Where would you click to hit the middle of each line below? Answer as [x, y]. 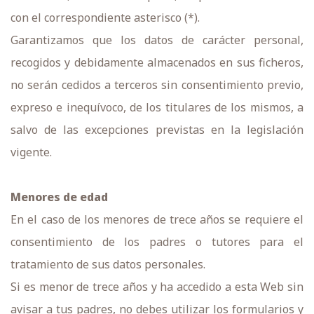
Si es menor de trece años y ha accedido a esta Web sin [157, 287]
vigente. [31, 152]
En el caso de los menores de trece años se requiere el [157, 219]
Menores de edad [59, 197]
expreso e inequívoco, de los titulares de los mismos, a [157, 107]
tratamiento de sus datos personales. [108, 264]
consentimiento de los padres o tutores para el [157, 242]
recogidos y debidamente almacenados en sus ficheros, [157, 62]
